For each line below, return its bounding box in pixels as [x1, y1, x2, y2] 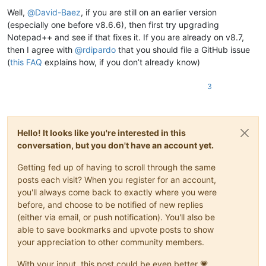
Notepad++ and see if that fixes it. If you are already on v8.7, [7, 32, 244, 43]
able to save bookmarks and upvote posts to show [17, 224, 214, 235]
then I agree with [7, 45, 75, 55]
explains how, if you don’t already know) [42, 57, 200, 68]
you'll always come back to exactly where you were [17, 187, 217, 198]
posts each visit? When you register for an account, [17, 175, 216, 185]
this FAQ [10, 57, 42, 68]
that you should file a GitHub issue [116, 45, 250, 55]
